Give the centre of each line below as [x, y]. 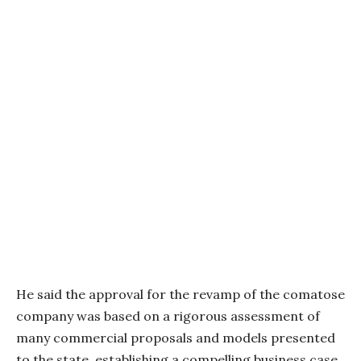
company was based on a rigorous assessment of [168, 316]
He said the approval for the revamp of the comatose [180, 295]
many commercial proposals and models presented [176, 338]
